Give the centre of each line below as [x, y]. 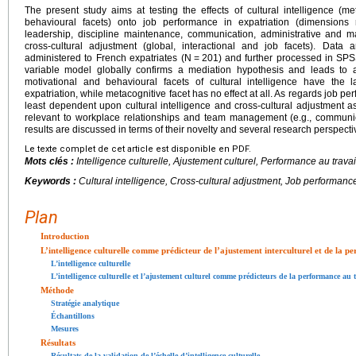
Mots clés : [50, 162]
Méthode [57, 290]
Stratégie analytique [85, 304]
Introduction [65, 236]
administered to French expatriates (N [108, 58]
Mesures [65, 329]
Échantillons [73, 316]
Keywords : [52, 182]
